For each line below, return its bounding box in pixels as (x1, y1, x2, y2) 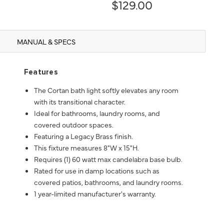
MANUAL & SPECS (16, 36, 75, 47)
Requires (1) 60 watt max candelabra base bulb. (33, 154, 182, 164)
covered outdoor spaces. (33, 119, 113, 130)
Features (23, 68, 58, 76)
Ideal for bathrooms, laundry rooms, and (33, 108, 160, 118)
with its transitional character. (33, 96, 125, 107)
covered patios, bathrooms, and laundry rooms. (33, 177, 183, 187)
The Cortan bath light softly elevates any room (33, 85, 178, 95)
